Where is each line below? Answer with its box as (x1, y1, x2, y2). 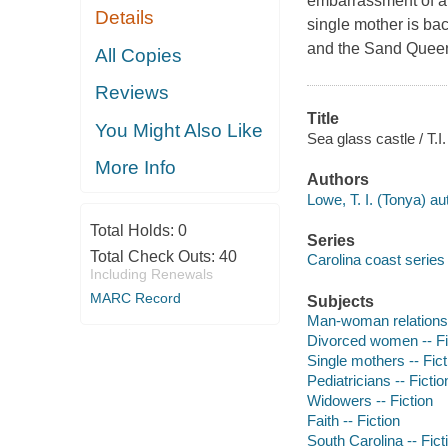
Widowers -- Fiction (306, 392, 433, 410)
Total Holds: (89, 221, 178, 239)
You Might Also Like (95, 119, 264, 141)
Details (95, 7, 155, 29)
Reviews (95, 82, 170, 104)
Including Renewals (89, 265, 213, 282)
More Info (95, 157, 177, 179)
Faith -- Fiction (306, 412, 400, 430)
